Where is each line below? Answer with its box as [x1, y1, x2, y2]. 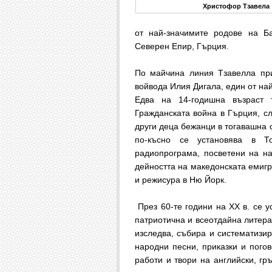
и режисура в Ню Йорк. [135, 175, 229, 185]
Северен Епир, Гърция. [135, 41, 231, 51]
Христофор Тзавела [203, 2, 270, 10]
